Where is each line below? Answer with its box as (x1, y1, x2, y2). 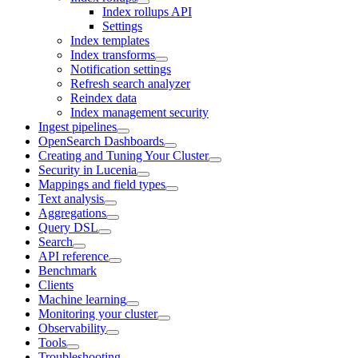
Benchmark (38, 263, 97, 277)
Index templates (70, 33, 149, 47)
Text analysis (38, 191, 104, 205)
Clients (38, 277, 74, 292)
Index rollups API (102, 4, 192, 18)
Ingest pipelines (38, 119, 117, 133)
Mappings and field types (38, 177, 165, 191)
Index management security (70, 105, 209, 119)
